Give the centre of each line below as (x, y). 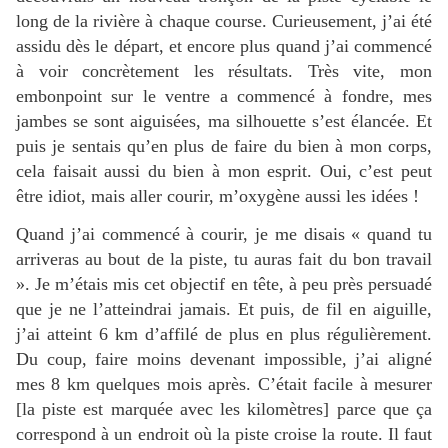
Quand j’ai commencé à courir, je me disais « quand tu (224, 233)
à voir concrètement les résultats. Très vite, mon (224, 70)
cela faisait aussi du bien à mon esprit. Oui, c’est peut (224, 170)
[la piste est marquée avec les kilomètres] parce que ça (224, 408)
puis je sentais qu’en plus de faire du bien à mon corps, (224, 145)
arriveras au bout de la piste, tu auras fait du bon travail (224, 258)
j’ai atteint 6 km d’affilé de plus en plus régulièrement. (224, 333)
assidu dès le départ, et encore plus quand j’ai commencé (224, 45)
